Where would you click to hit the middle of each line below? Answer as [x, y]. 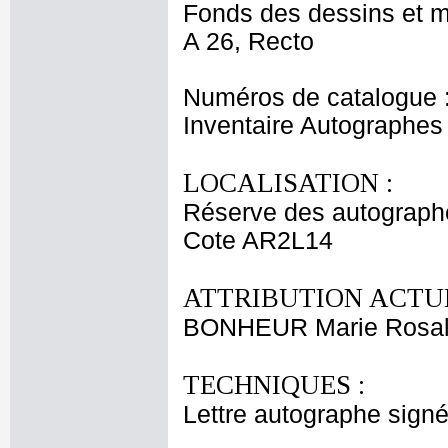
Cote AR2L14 [258, 240]
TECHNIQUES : [274, 385]
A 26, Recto [248, 41]
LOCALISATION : [288, 183]
